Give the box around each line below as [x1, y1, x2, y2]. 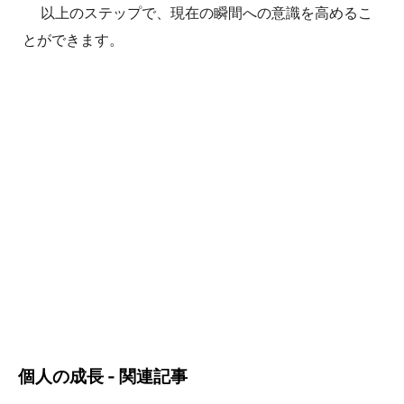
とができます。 [23, 30, 124, 49]
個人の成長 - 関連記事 [18, 365, 188, 387]
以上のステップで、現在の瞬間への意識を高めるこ [41, 3, 372, 22]
